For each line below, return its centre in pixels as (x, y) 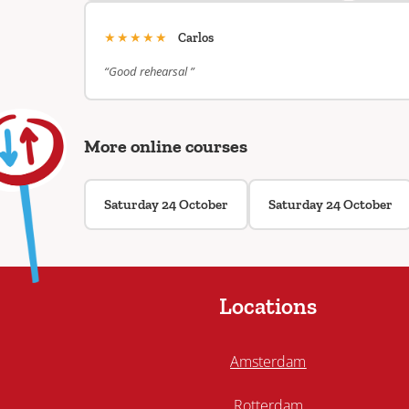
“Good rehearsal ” (149, 71)
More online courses (166, 146)
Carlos (196, 38)
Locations (268, 305)
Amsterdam (268, 362)
